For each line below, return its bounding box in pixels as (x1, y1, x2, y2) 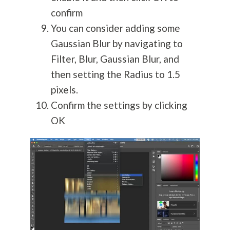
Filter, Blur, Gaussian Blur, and (50, 53, 179, 65)
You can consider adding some (50, 22, 180, 34)
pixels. (50, 84, 78, 96)
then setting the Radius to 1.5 (50, 68, 180, 81)
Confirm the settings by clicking (50, 99, 187, 111)
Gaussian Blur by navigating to (50, 37, 183, 50)
